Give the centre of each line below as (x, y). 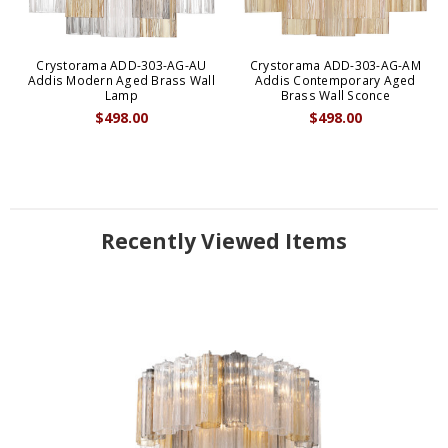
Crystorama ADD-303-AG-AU (121, 66)
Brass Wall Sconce (335, 96)
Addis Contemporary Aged (335, 81)
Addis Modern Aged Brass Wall (121, 81)
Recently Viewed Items (224, 241)
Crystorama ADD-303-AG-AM (335, 66)
